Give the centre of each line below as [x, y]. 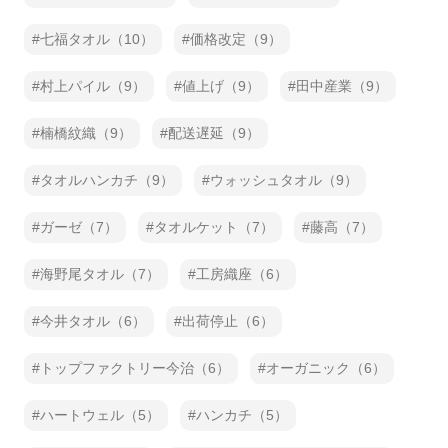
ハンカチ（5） [242, 415]
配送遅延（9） [214, 133]
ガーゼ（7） [79, 227]
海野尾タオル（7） [100, 274]
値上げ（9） [221, 86]
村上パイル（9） [93, 86]
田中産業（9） [342, 86]
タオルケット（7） [214, 227]
